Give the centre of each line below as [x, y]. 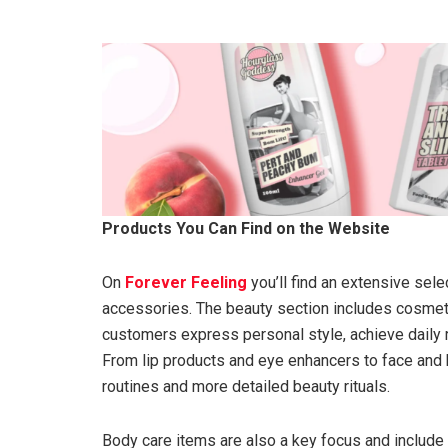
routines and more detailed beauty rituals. [246, 386]
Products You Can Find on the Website [246, 228]
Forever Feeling [186, 282]
